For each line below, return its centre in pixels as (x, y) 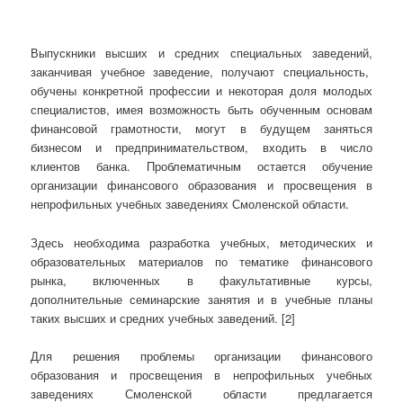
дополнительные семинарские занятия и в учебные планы (201, 299)
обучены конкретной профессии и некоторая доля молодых (201, 91)
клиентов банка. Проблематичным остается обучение (201, 166)
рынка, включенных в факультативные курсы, (201, 280)
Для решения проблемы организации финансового (201, 355)
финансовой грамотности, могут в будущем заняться (201, 129)
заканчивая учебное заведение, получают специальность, (201, 72)
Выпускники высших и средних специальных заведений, (201, 53)
